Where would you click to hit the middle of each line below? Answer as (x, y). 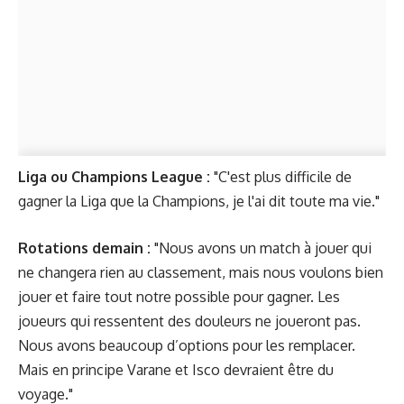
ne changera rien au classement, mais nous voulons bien (201, 272)
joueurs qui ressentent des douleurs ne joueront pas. (189, 321)
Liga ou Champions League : (114, 176)
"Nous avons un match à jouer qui (261, 248)
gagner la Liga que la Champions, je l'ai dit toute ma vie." (199, 201)
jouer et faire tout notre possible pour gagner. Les (179, 297)
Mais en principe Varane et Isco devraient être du (176, 370)
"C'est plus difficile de (281, 176)
